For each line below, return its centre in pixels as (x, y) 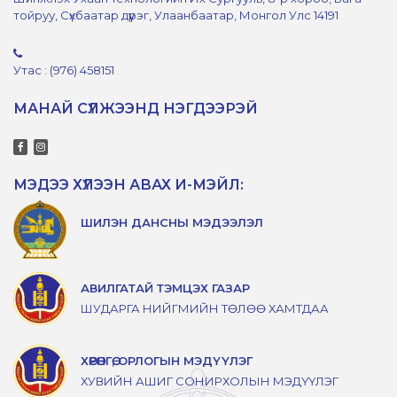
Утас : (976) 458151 (64, 70)
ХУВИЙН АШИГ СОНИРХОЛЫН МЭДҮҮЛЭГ (210, 381)
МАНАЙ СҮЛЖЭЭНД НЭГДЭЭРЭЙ (136, 108)
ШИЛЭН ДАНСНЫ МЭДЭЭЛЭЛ (172, 222)
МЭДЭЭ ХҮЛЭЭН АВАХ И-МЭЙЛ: (128, 184)
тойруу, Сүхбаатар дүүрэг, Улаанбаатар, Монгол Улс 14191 (176, 15)
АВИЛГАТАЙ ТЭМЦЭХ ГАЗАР (165, 288)
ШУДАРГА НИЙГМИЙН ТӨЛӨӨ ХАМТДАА (205, 308)
